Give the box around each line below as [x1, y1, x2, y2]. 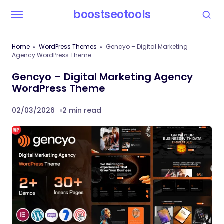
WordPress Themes [39, 42, 97, 51]
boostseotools [73, 7, 151, 22]
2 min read [62, 105, 101, 115]
